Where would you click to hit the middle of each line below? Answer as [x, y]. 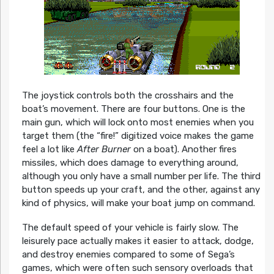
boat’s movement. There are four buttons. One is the [133, 109]
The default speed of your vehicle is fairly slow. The [130, 227]
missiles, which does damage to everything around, [130, 162]
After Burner [104, 149]
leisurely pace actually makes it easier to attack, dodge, [138, 241]
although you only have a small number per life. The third [141, 176]
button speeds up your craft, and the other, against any [141, 189]
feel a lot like [49, 149]
